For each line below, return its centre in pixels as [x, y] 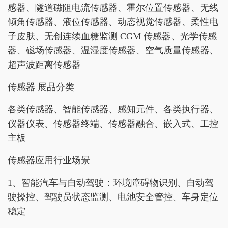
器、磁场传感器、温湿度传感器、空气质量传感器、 [113, 50]
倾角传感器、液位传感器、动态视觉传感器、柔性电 [113, 22]
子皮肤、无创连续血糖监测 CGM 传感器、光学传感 [112, 36]
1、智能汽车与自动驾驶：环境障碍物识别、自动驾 [111, 182]
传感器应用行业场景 [49, 160]
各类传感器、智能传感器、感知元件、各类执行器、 [113, 109]
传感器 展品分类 [41, 87]
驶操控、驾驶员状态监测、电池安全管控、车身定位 [113, 197]
